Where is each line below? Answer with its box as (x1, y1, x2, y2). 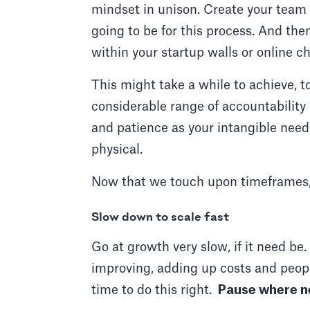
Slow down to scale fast (91, 211, 229, 224)
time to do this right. (91, 284, 215, 297)
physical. (91, 143, 146, 156)
